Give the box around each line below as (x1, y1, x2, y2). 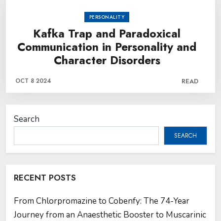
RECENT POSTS (14, 172, 76, 184)
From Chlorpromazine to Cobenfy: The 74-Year (14, 195, 189, 207)
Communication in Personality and (17, 38, 196, 55)
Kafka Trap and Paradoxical (33, 25, 181, 42)
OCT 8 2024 (15, 76, 51, 85)
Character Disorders (53, 52, 160, 69)
